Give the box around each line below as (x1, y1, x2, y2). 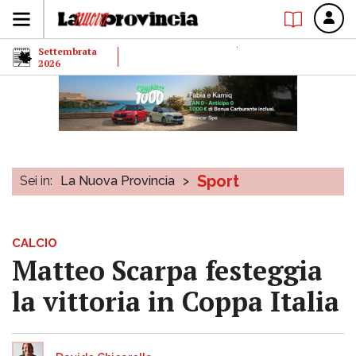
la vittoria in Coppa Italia (12, 284, 339, 319)
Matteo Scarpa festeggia (12, 253, 323, 288)
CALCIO (12, 236, 57, 250)
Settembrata (38, 44, 97, 57)
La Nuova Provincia (60, 173, 175, 188)
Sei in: (20, 173, 52, 188)
